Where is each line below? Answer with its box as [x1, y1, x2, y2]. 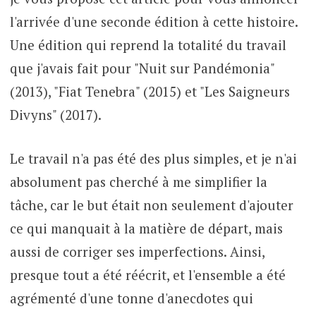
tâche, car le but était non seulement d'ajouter [9, 195, 293, 214]
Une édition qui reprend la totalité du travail [9, 36, 286, 54]
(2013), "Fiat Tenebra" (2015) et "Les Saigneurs [9, 83, 290, 101]
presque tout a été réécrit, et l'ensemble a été [9, 265, 286, 284]
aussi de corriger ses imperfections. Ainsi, [9, 242, 265, 260]
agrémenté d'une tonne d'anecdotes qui [9, 288, 253, 307]
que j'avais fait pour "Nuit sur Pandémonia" [9, 59, 274, 78]
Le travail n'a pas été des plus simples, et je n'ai [9, 149, 297, 167]
